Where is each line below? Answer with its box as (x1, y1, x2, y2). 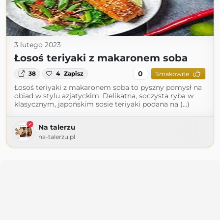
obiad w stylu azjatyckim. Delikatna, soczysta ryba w (14, 91, 193, 100)
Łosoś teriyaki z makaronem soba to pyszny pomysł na (14, 83, 202, 92)
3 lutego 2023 (14, 40, 61, 49)
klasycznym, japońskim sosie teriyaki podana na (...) (14, 100, 190, 109)
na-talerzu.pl (38, 133, 75, 140)
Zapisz (64, 70, 84, 77)
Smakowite (155, 70, 189, 78)
